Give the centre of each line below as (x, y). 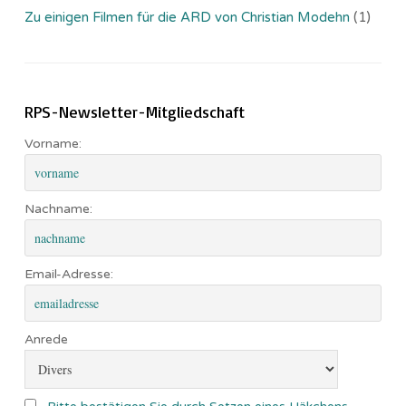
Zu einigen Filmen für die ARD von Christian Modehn (187, 17)
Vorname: (53, 143)
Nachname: (58, 208)
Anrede (46, 339)
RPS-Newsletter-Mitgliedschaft (135, 111)
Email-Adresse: (69, 274)
